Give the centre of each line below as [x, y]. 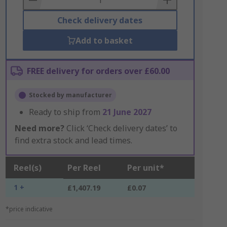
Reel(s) [27, 168]
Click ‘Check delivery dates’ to [121, 128]
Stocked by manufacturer [70, 95]
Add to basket [104, 41]
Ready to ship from [65, 112]
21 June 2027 [127, 112]
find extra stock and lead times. [73, 140]
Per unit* [145, 168]
